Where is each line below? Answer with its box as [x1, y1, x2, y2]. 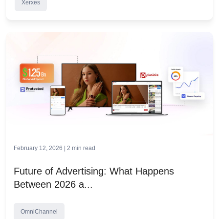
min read [72, 145, 95, 152]
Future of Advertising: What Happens [14, 166, 174, 176]
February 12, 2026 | [14, 145, 67, 152]
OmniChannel [21, 208, 58, 215]
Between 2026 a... [14, 179, 93, 190]
